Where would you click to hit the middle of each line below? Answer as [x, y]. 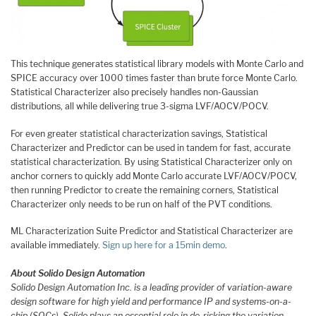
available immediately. [56, 245]
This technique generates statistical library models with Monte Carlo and [157, 63]
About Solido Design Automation [78, 274]
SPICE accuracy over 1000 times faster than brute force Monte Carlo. [154, 78]
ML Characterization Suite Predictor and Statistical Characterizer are [152, 231]
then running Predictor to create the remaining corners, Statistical [145, 190]
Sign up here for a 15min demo [164, 245]
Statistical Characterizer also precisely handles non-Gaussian [134, 92]
